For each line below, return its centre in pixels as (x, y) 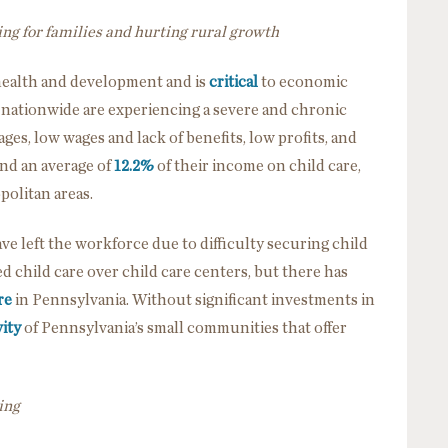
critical (233, 81)
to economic (303, 81)
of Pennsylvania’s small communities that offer (184, 327)
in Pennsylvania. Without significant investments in (193, 299)
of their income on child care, (257, 165)
